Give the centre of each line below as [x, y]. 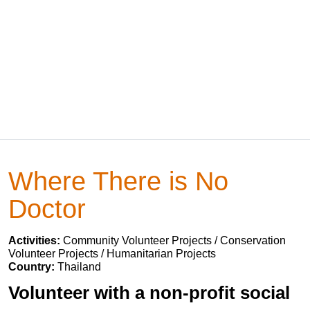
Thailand [79, 267]
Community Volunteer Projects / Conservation [174, 240]
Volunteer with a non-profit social [149, 293]
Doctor [47, 209]
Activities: [36, 240]
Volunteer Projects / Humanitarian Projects [112, 254]
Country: [33, 267]
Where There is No [118, 181]
